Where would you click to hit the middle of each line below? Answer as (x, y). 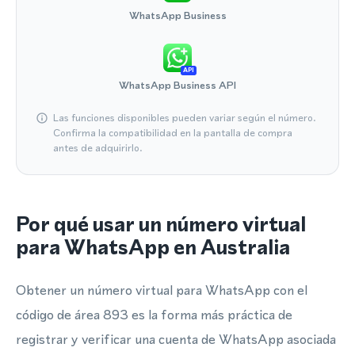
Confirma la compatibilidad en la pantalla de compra (173, 133)
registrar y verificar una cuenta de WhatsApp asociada (176, 339)
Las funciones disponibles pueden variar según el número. (185, 118)
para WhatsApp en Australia (153, 247)
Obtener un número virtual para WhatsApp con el (162, 290)
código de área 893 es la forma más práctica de (154, 315)
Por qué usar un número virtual (161, 224)
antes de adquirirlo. (98, 148)
